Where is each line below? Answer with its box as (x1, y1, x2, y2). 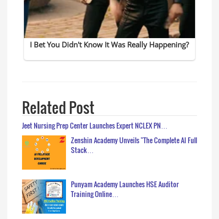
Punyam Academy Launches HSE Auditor (71, 178, 179, 189)
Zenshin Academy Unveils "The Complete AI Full (71, 134, 197, 145)
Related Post (22, 96, 94, 118)
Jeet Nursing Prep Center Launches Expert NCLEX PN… (22, 120, 168, 131)
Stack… (71, 144, 94, 155)
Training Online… (71, 188, 119, 199)
